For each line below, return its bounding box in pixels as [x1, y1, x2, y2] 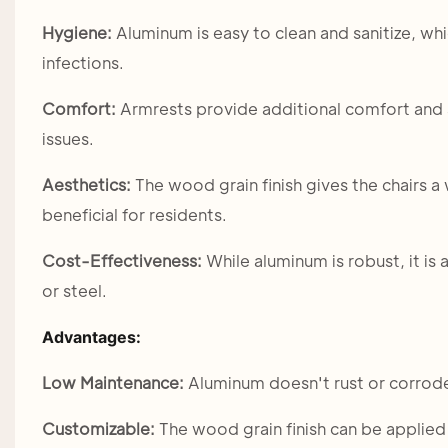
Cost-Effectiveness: [41, 250, 202, 272]
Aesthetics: [41, 174, 131, 196]
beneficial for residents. [41, 204, 227, 226]
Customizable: [41, 418, 159, 440]
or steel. [41, 280, 107, 302]
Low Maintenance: [41, 372, 188, 394]
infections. [41, 52, 124, 74]
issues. [41, 128, 94, 150]
